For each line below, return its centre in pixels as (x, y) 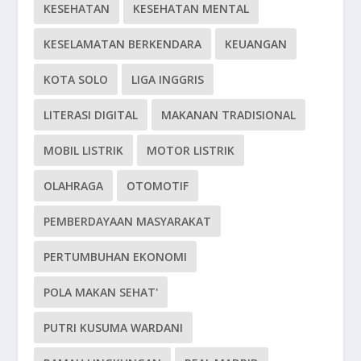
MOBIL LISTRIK (84, 150)
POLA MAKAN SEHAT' (101, 292)
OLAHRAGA (74, 186)
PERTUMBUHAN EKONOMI (116, 257)
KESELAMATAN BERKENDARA (123, 44)
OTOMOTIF (158, 186)
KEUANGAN (256, 44)
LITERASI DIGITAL (91, 115)
